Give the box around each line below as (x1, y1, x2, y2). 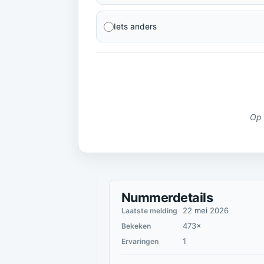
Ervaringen (121, 237, 159, 246)
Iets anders (114, 21, 157, 31)
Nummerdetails (121, 190, 213, 205)
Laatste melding (121, 206, 177, 215)
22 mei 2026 (183, 206, 229, 215)
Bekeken (121, 222, 151, 230)
